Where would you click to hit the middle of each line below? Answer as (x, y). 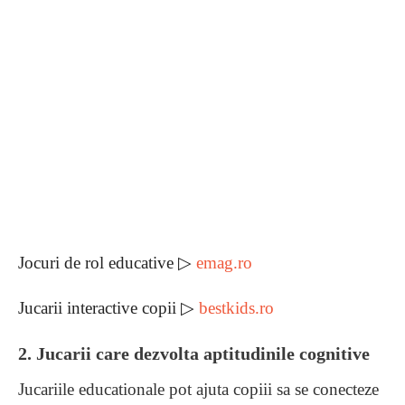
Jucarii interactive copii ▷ (108, 308)
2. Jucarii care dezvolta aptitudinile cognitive (194, 353)
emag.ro (224, 263)
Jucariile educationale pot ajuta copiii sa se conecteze (198, 389)
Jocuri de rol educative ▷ (107, 263)
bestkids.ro (236, 308)
